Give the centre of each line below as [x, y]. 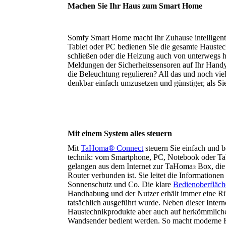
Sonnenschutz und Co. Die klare [121, 184]
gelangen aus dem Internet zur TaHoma [130, 166]
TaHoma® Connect [112, 148]
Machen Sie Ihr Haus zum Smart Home [135, 6]
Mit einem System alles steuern [120, 133]
